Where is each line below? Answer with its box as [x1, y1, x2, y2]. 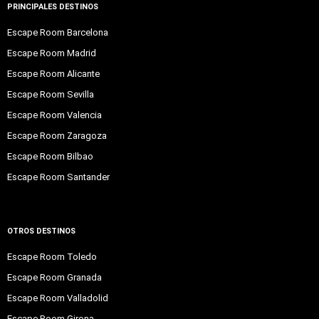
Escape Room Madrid [7, 47, 96, 58]
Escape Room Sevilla [7, 88, 94, 100]
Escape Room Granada [7, 271, 102, 283]
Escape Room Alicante [7, 68, 100, 79]
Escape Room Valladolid [7, 292, 108, 303]
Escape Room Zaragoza [7, 130, 107, 141]
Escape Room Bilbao [7, 150, 93, 162]
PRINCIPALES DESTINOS [7, 1, 98, 11]
